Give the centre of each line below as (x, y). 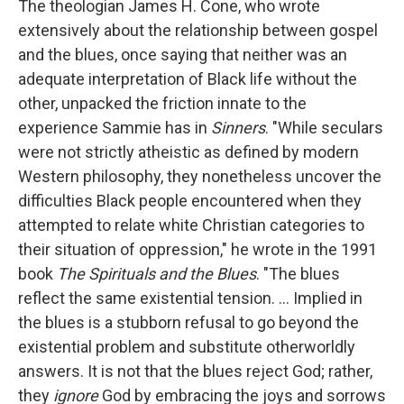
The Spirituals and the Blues (156, 273)
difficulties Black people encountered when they (190, 200)
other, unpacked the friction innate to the (162, 103)
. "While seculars (324, 127)
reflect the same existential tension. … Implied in (190, 298)
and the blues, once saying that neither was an (183, 54)
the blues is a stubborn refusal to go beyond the (188, 322)
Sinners (238, 127)
